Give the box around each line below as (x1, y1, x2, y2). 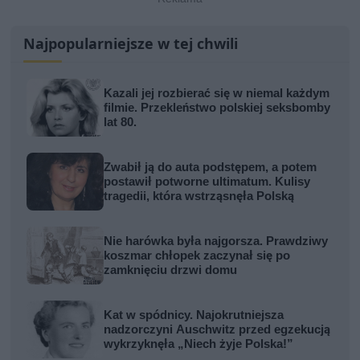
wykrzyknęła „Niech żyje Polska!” (104, 337, 294, 352)
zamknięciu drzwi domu (104, 263, 238, 278)
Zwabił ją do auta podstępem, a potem (104, 160, 317, 175)
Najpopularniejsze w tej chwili (23, 34, 239, 54)
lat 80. (104, 115, 137, 130)
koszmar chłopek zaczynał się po (104, 248, 291, 264)
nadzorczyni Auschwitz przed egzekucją (104, 322, 331, 337)
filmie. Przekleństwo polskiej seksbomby (104, 100, 331, 116)
